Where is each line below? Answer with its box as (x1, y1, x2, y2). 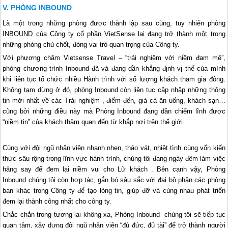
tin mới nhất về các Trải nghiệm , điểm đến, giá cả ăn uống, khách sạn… (3, 96, 225, 104)
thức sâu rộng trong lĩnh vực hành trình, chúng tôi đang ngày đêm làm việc (3, 154, 225, 162)
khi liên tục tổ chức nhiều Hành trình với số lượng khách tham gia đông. (3, 75, 225, 83)
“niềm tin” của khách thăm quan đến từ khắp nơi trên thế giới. (3, 118, 185, 126)
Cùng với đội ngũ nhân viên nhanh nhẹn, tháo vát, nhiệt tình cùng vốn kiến (3, 144, 225, 152)
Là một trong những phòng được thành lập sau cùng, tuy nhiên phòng (3, 19, 225, 27)
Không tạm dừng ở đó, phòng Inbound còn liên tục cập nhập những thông (3, 85, 225, 94)
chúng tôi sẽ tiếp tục (162, 210, 225, 218)
